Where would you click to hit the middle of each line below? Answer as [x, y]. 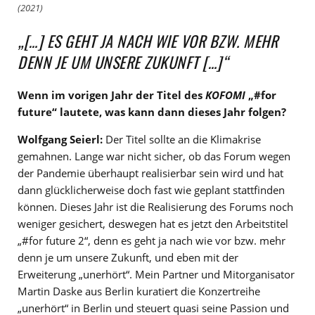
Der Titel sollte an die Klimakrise [182, 140]
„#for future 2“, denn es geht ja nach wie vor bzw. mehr [152, 241]
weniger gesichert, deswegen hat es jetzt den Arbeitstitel [153, 224]
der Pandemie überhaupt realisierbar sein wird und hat [150, 173]
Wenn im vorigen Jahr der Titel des [111, 95]
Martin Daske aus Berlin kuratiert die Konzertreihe [139, 291]
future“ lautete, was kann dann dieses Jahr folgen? [152, 112]
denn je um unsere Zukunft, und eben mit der [128, 258]
